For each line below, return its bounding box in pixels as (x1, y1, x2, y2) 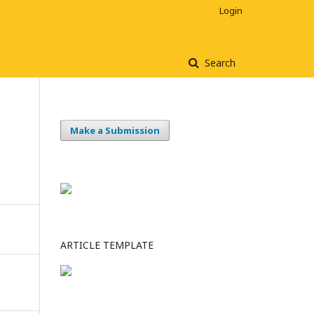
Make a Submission (70, 124, 160, 137)
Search (202, 56, 235, 69)
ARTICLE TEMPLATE (60, 238, 153, 252)
